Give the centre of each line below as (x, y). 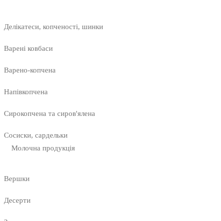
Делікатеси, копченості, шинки (54, 27)
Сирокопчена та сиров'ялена (50, 114)
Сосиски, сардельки (36, 135)
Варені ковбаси (28, 49)
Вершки (17, 179)
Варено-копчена (30, 70)
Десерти (17, 201)
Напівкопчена (26, 92)
